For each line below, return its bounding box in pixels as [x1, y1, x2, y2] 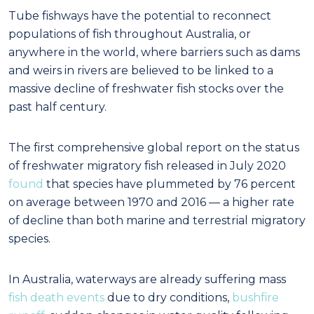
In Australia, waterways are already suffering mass [8, 272, 286, 286]
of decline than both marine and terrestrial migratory [8, 213, 306, 227]
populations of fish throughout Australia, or [8, 27, 251, 41]
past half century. [8, 100, 107, 114]
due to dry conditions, [104, 290, 232, 304]
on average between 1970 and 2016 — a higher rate [8, 195, 294, 209]
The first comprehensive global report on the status [8, 140, 299, 154]
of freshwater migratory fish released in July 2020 [8, 158, 286, 172]
